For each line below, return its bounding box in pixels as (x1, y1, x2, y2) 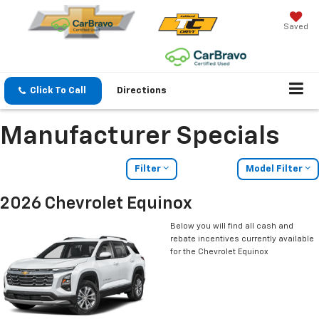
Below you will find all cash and (170, 222, 293, 231)
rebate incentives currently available (170, 235, 314, 244)
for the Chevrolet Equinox (170, 248, 268, 256)
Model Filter (245, 164, 305, 174)
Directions (117, 85, 167, 95)
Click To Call (30, 85, 86, 95)
